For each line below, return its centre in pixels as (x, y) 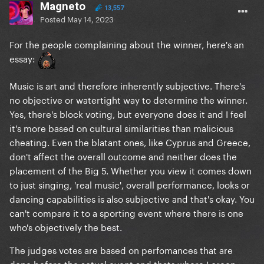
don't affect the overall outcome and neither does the (123, 156)
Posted (54, 19)
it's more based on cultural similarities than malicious (121, 128)
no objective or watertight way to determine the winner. (128, 99)
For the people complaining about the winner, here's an (127, 44)
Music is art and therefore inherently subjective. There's (127, 85)
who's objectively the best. (66, 227)
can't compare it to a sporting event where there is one (126, 212)
